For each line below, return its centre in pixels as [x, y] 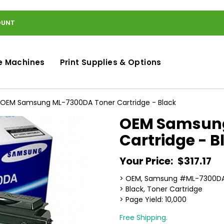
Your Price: [147, 161]
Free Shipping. [143, 217]
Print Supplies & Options [110, 62]
